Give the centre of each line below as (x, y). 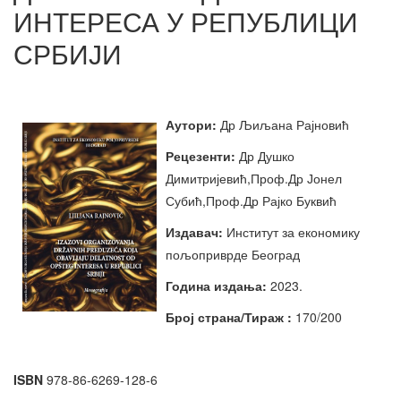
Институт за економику (291, 231)
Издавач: (194, 231)
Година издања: (216, 285)
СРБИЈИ (68, 53)
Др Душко (265, 155)
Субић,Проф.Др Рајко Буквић (251, 200)
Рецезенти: (200, 155)
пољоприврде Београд (233, 254)
